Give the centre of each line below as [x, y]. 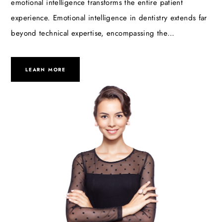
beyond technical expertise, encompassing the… [93, 33]
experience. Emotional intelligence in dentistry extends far [109, 18]
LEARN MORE [46, 69]
